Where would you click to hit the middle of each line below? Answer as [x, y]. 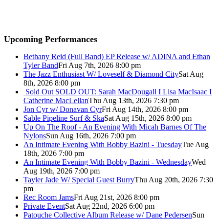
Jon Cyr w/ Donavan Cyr [63, 109]
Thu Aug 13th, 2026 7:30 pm [134, 100]
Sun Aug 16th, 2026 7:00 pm [91, 135]
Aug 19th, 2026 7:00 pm [62, 171]
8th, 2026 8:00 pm [52, 83]
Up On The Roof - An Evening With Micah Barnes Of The [115, 127]
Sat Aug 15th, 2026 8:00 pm [148, 118]
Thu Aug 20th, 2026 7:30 [174, 179]
